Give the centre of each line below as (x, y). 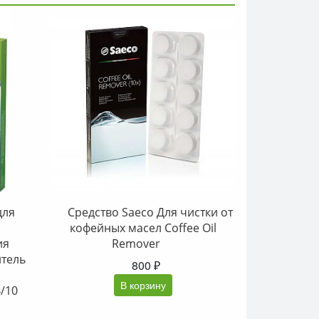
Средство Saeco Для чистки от (150, 212)
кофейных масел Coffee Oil (143, 228)
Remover (136, 244)
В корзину (143, 285)
